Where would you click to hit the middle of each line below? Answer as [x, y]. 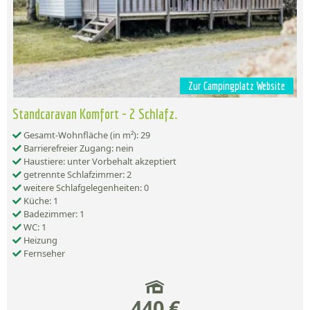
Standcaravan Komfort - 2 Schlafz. [95, 114]
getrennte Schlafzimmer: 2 [76, 175]
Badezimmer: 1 [53, 214]
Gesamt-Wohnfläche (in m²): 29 [86, 135]
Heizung [39, 240]
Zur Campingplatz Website [237, 86]
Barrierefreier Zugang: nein [77, 148]
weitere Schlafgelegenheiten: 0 [85, 188]
